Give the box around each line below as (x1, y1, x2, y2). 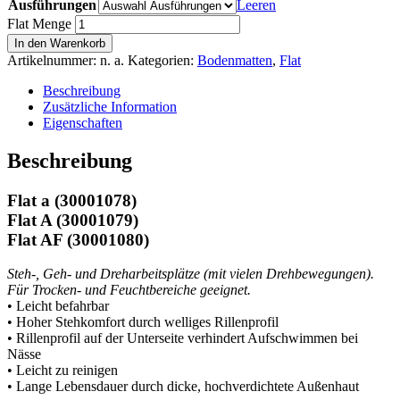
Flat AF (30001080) (7, 229, 149, 249)
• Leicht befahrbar (7, 298, 109, 314)
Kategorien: (128, 52, 197, 68)
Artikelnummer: (7, 52, 100, 68)
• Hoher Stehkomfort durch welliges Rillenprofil (7, 314, 279, 330)
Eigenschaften (43, 114, 122, 130)
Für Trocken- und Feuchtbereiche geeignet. (7, 282, 251, 298)
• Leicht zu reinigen (7, 362, 118, 379)
